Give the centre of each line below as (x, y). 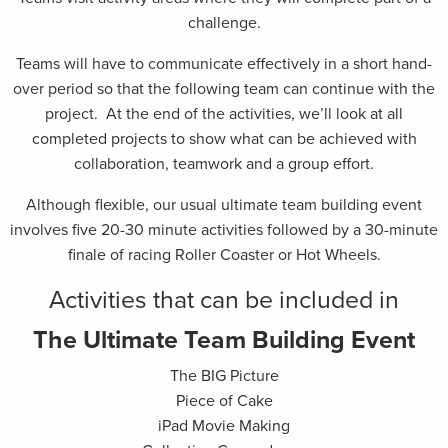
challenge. (224, 23)
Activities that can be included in (224, 300)
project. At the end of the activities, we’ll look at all (224, 114)
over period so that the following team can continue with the (224, 89)
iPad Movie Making (224, 426)
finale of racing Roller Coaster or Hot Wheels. (224, 255)
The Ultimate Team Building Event (224, 340)
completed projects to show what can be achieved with (224, 139)
